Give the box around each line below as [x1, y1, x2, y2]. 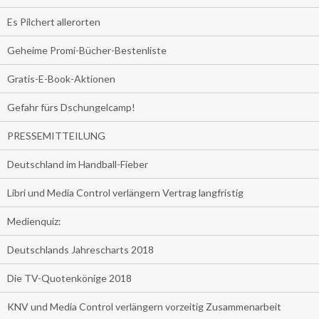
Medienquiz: [7, 215, 61, 228]
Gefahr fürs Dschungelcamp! [7, 101, 135, 114]
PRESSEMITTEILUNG [7, 130, 105, 142]
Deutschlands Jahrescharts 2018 [7, 244, 154, 256]
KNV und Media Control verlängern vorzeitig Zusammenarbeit [7, 300, 281, 313]
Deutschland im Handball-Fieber [7, 158, 148, 171]
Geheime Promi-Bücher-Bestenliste [7, 44, 167, 57]
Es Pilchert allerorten [7, 16, 100, 28]
